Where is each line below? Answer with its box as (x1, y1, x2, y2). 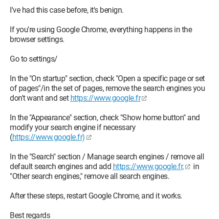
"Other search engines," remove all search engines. (10, 172, 169, 181)
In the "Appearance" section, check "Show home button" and (10, 113, 200, 122)
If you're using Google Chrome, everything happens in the (10, 25, 192, 34)
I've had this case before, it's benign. (10, 5, 124, 15)
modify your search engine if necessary (10, 123, 135, 132)
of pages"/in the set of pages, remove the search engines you (10, 84, 205, 93)
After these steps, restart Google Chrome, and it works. (10, 191, 182, 200)
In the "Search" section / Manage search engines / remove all (10, 152, 204, 161)
